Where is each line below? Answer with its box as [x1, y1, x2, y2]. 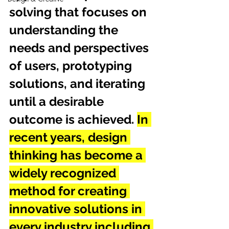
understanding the [9, 22, 121, 37]
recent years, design [9, 130, 130, 145]
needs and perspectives [9, 40, 152, 55]
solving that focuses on [9, 5, 150, 19]
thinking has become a [9, 148, 146, 163]
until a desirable [9, 94, 107, 109]
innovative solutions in [9, 201, 145, 216]
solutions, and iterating [9, 76, 148, 91]
